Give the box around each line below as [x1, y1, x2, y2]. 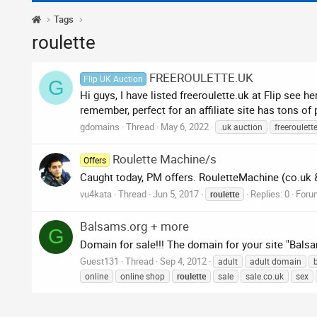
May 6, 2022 [161, 120, 209, 134]
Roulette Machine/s [113, 151, 217, 168]
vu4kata [80, 187, 112, 200]
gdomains [80, 120, 120, 134]
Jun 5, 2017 [153, 187, 199, 200]
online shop [120, 270, 165, 282]
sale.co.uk [246, 270, 284, 282]
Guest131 [80, 254, 119, 267]
